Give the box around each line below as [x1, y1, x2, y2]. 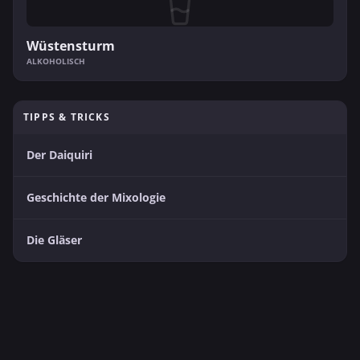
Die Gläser [27, 231, 82, 247]
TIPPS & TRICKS [23, 109, 110, 124]
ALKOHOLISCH [27, 55, 85, 67]
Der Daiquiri [27, 146, 92, 162]
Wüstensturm [27, 36, 115, 55]
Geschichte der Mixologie [27, 189, 166, 205]
